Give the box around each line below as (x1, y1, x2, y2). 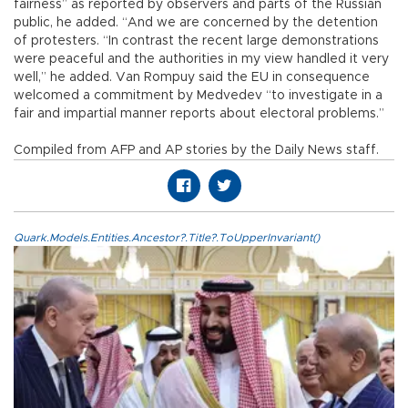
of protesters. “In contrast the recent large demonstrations (14, 34, 379, 47)
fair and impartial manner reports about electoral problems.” (14, 107, 384, 120)
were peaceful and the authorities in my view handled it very (14, 52, 389, 66)
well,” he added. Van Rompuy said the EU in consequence (14, 70, 370, 84)
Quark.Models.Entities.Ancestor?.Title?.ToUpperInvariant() (14, 231, 320, 243)
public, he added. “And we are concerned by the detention (14, 15, 378, 29)
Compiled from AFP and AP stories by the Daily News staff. (14, 143, 379, 157)
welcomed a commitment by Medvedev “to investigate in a (14, 88, 382, 102)
